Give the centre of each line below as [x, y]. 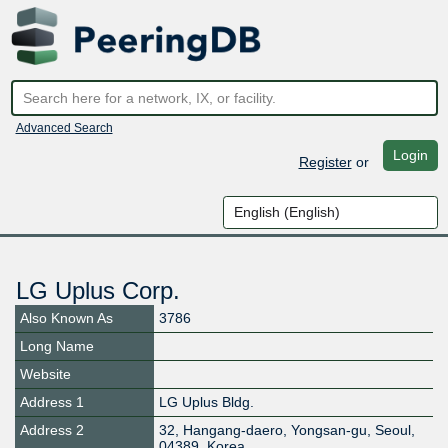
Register [325, 161]
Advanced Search [64, 127]
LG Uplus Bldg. [207, 402]
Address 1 [52, 402]
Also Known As [66, 318]
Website [45, 374]
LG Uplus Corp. [97, 291]
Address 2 [52, 430]
